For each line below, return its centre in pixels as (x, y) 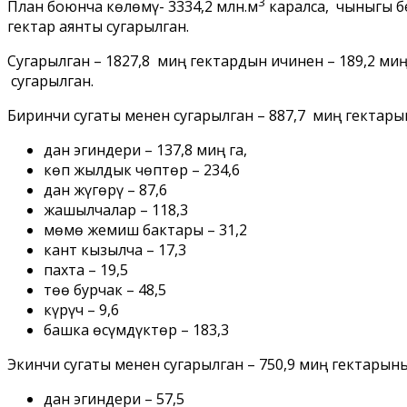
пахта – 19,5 (86, 269)
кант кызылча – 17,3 (115, 249)
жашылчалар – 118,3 (116, 209)
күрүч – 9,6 (81, 309)
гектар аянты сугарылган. (98, 26)
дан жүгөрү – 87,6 (105, 189)
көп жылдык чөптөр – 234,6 (142, 169)
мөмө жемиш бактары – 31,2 (145, 229)
